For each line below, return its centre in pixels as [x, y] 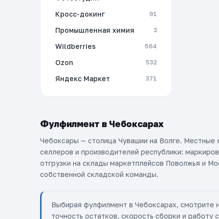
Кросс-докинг [80, 14]
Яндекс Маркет [83, 78]
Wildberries [76, 46]
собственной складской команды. [99, 174]
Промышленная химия [95, 30]
